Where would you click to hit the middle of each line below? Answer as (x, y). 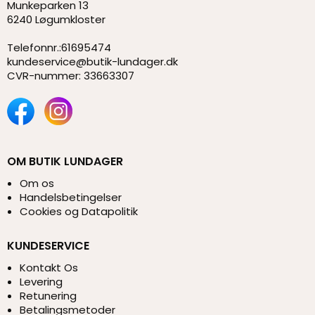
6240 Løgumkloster (56, 20)
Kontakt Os (49, 267)
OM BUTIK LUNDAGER (65, 162)
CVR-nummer (43, 76)
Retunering (48, 295)
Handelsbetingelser (70, 197)
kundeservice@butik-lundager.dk (92, 62)
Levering (41, 281)
